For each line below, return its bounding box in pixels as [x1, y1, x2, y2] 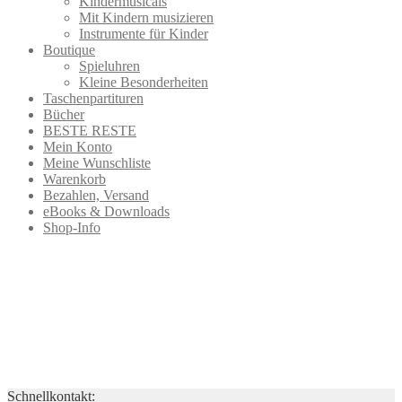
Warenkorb [43, 170, 106, 187]
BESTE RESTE [43, 122, 136, 138]
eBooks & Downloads [43, 203, 170, 219]
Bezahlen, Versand [43, 187, 149, 203]
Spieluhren [79, 57, 140, 74]
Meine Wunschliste [43, 154, 151, 170]
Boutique [43, 41, 95, 57]
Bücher [43, 106, 84, 122]
